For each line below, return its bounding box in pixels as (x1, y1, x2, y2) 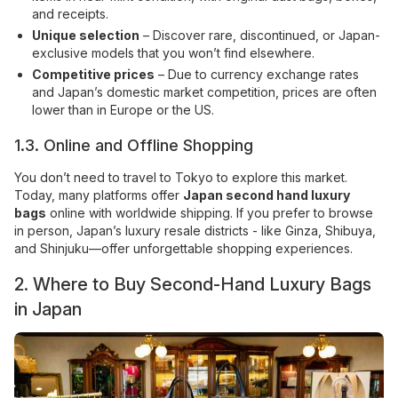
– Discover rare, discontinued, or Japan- (139, 28, 380, 43)
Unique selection (32, 28, 139, 43)
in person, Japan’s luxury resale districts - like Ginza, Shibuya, (14, 223, 376, 238)
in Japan (14, 298, 82, 320)
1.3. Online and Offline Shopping (14, 136, 253, 155)
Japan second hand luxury (183, 187, 350, 203)
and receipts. (32, 6, 108, 21)
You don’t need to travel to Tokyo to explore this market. (14, 170, 347, 185)
